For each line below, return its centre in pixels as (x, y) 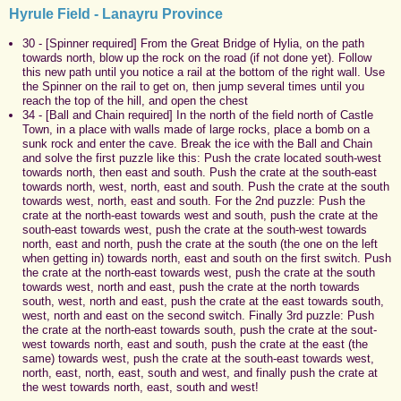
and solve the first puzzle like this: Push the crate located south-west (202, 158)
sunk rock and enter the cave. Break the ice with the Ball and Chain (197, 143)
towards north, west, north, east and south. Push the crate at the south (206, 186)
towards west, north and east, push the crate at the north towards (191, 286)
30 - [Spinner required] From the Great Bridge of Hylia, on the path (193, 43)
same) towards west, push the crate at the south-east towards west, (198, 358)
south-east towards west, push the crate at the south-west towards (195, 229)
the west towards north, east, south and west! (141, 387)
